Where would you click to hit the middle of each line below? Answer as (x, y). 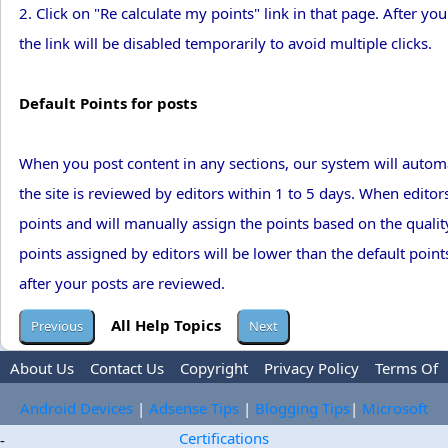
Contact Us (127, 368)
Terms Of (406, 368)
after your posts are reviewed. (122, 283)
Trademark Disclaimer (200, 398)
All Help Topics (166, 324)
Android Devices (76, 408)
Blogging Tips (302, 408)
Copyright (214, 368)
